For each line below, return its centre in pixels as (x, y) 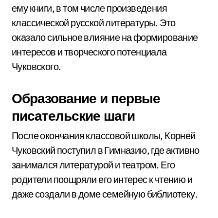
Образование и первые (86, 98)
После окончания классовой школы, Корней (104, 136)
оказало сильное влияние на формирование (105, 37)
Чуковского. (36, 66)
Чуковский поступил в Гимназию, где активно (106, 150)
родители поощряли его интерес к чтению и (102, 179)
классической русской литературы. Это (94, 23)
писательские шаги (73, 116)
